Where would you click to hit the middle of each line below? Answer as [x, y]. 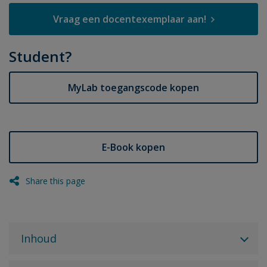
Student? [40, 56]
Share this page [55, 181]
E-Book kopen [133, 148]
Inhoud [39, 239]
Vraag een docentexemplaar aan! [129, 19]
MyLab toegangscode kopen [133, 88]
